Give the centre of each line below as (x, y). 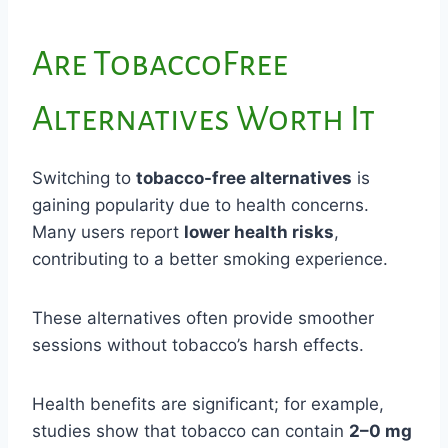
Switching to (84, 177)
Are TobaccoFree (160, 64)
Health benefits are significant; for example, (208, 403)
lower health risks (259, 231)
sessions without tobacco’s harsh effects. (198, 344)
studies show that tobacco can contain (190, 430)
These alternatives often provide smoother (203, 317)
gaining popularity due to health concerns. (200, 204)
